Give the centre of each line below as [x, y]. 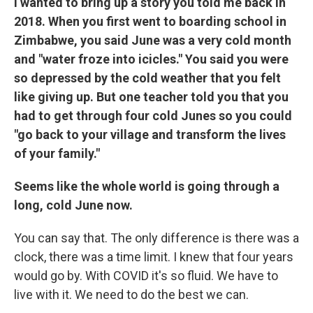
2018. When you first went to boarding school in [150, 21]
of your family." [57, 153]
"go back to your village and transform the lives [150, 134]
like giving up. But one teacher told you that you [151, 97]
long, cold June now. [73, 205]
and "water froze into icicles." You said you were [151, 59]
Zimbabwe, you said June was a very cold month [153, 40]
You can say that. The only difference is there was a [156, 238]
